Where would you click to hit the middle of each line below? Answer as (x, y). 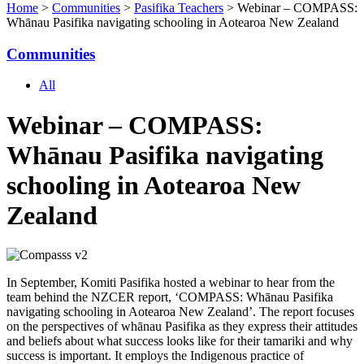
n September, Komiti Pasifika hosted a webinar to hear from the (173, 283)
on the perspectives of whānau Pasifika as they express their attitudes (182, 327)
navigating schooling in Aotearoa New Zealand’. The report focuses (180, 312)
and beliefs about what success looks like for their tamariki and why (180, 341)
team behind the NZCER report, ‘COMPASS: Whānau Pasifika (170, 297)
